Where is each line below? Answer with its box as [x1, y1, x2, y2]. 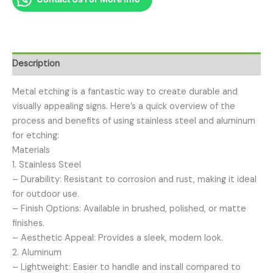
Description [12, 58, 60, 70]
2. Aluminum [12, 246, 62, 258]
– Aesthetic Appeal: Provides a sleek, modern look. [12, 232, 223, 244]
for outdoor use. [12, 188, 79, 200]
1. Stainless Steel [12, 158, 81, 171]
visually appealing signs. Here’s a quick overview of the [12, 100, 235, 112]
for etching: [12, 129, 59, 141]
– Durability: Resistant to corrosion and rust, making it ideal [12, 173, 257, 185]
